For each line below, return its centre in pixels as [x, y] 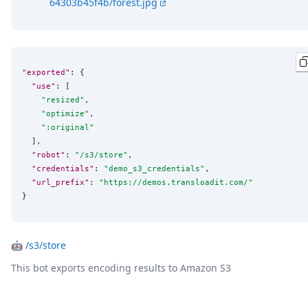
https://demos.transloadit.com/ [176, 183]
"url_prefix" [60, 183]
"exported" [46, 73]
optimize [65, 114]
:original [68, 128]
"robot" [48, 155]
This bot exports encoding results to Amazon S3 [121, 267]
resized [63, 100]
